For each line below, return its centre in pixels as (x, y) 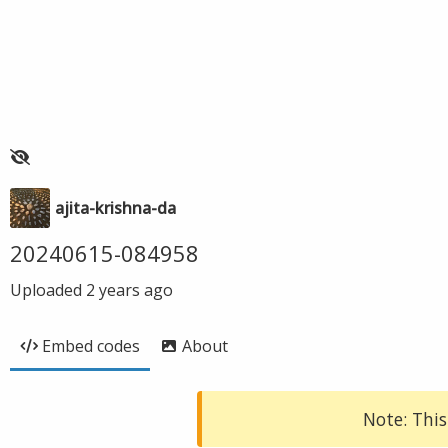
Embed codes (91, 346)
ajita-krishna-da (115, 208)
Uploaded (48, 290)
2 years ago (129, 290)
